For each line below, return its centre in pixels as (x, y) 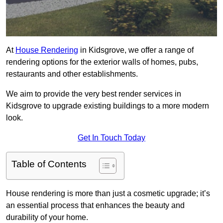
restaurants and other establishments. (72, 74)
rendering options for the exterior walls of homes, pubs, (102, 62)
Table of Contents (49, 164)
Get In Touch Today (111, 138)
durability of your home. (47, 218)
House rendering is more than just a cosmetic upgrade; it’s (108, 194)
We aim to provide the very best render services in (94, 94)
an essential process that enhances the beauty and (95, 206)
